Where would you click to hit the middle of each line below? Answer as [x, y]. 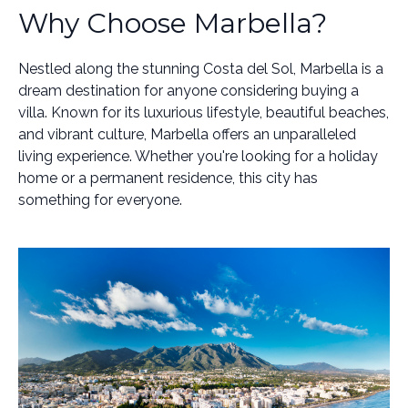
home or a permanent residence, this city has [168, 178]
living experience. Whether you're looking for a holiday [198, 156]
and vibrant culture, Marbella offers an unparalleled [187, 134]
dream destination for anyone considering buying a [189, 91]
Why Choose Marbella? [173, 23]
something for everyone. [100, 200]
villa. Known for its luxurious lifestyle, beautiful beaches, [204, 112]
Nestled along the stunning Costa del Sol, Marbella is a [201, 69]
